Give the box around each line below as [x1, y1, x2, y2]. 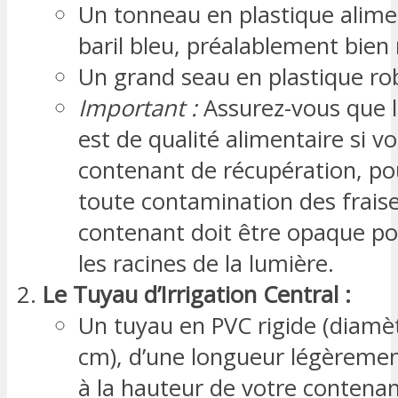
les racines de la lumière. [78, 247, 334, 279]
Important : [78, 92, 197, 123]
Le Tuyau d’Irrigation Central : [43, 278, 351, 310]
